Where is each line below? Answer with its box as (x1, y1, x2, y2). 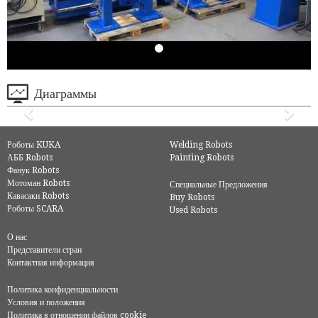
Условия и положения (7, 297, 85, 307)
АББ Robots (7, 153, 53, 163)
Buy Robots (170, 192, 214, 202)
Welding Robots (170, 140, 232, 150)
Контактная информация (7, 258, 94, 268)
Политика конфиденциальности (7, 285, 118, 295)
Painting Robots (170, 153, 234, 163)
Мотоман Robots (7, 178, 70, 188)
